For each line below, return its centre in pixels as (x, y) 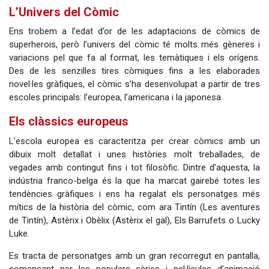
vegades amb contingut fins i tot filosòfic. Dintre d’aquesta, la (134, 167)
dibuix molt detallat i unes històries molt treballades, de (134, 154)
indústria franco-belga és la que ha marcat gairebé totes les (134, 180)
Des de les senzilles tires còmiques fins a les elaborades (134, 71)
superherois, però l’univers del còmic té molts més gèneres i (134, 45)
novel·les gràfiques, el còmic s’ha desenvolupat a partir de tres (134, 84)
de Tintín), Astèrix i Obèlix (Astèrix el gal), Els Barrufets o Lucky (134, 220)
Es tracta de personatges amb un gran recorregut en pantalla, (134, 255)
